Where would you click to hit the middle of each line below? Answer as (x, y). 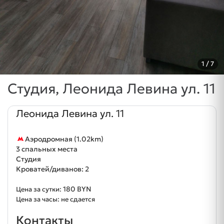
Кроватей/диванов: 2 (52, 169)
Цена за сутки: (39, 189)
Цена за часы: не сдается (55, 199)
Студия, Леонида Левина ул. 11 (111, 89)
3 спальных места (47, 149)
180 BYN (77, 189)
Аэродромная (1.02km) (64, 139)
